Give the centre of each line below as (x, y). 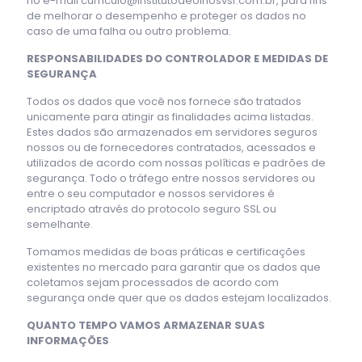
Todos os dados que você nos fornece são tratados (164, 101)
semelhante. (60, 224)
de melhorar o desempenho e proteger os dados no (166, 15)
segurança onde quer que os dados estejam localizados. (179, 297)
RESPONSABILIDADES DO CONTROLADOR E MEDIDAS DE (177, 58)
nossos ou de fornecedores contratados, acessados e (171, 147)
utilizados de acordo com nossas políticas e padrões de (176, 162)
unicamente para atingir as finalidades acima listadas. (170, 116)
